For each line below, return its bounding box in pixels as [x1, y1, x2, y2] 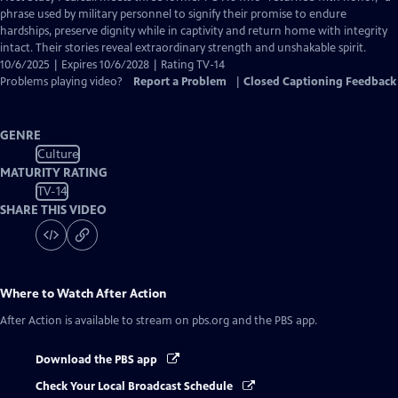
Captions [167, 23, 212, 37]
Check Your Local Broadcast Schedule [36, 379, 235, 394]
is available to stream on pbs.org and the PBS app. [62, 314, 317, 328]
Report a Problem [133, 75, 227, 89]
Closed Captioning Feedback [243, 75, 396, 89]
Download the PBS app [36, 353, 160, 367]
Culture [36, 146, 79, 162]
